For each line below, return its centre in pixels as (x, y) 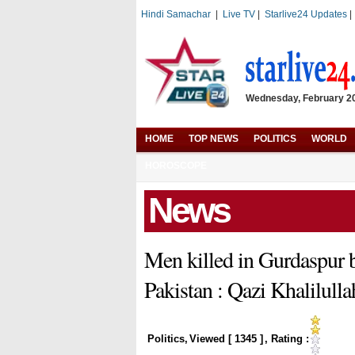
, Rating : (287, 339)
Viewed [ (212, 339)
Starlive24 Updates (306, 14)
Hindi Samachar (176, 14)
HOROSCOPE (176, 166)
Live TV (239, 14)
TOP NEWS (214, 139)
